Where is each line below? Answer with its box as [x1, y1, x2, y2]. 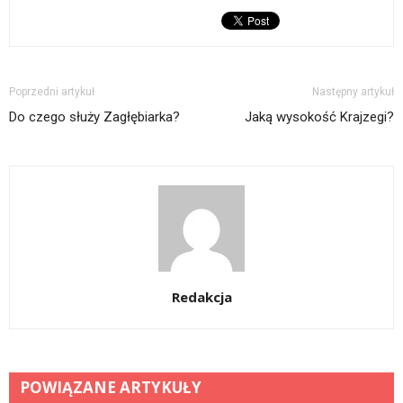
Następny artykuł [312, 85, 394, 98]
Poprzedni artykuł [9, 85, 94, 98]
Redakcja [171, 287, 232, 306]
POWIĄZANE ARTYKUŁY [20, 376, 201, 398]
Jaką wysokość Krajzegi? [245, 108, 394, 125]
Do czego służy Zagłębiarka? [9, 108, 180, 125]
